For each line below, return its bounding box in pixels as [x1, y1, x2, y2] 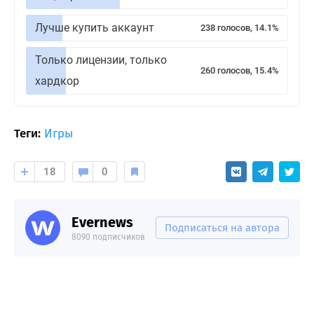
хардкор [35, 74, 79, 88]
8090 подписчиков [71, 231, 145, 242]
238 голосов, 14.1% [200, 22, 279, 33]
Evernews [71, 213, 133, 231]
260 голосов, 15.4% [200, 64, 279, 76]
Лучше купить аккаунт [35, 20, 154, 34]
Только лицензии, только [35, 53, 167, 67]
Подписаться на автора [165, 221, 280, 234]
